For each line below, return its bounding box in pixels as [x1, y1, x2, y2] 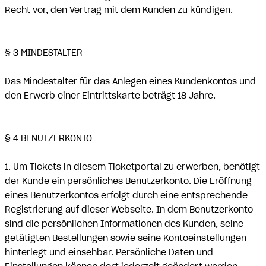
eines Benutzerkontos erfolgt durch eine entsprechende [5, 190, 248, 201]
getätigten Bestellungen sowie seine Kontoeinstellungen [5, 233, 246, 243]
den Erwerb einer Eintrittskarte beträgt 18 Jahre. [5, 90, 216, 101]
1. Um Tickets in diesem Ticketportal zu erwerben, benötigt [5, 161, 260, 172]
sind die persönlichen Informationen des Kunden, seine [5, 218, 243, 229]
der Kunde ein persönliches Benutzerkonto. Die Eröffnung [5, 176, 252, 186]
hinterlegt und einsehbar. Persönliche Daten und [5, 247, 213, 258]
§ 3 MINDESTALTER [5, 47, 83, 58]
